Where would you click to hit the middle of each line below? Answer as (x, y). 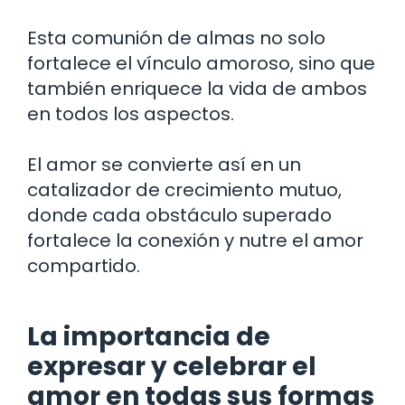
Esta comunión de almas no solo (176, 38)
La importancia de (149, 336)
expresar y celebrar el (172, 366)
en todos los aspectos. (131, 113)
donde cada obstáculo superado (179, 215)
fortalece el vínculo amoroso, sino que (201, 63)
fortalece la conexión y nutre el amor (195, 240)
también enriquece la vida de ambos (197, 88)
